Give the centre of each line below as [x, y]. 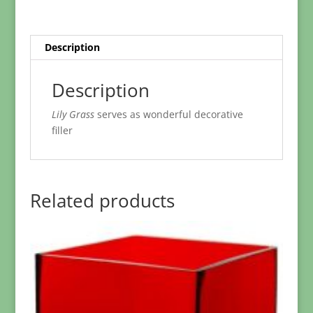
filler [62, 130]
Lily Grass [73, 114]
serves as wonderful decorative [168, 114]
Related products [102, 200]
